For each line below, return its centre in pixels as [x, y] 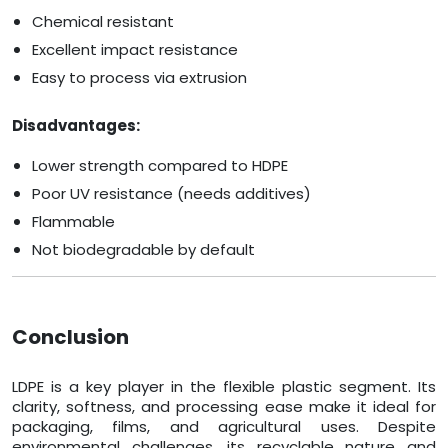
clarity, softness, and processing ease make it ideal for [224, 407]
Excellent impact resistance [135, 50]
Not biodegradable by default [143, 250]
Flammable [73, 222]
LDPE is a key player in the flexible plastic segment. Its [224, 387]
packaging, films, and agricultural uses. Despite [224, 427]
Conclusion [70, 337]
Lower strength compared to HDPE [160, 166]
